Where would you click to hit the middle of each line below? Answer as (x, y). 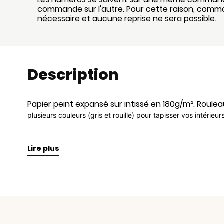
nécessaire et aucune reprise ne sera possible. (127, 19)
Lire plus (43, 148)
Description (73, 75)
